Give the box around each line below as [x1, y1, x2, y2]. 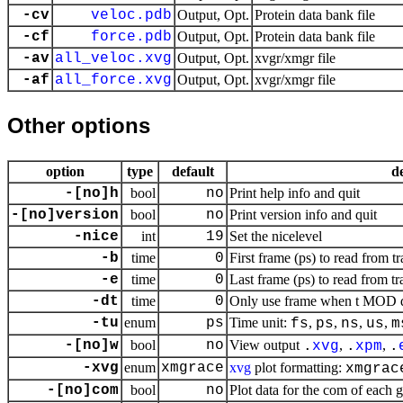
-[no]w [65, 337, 119, 354]
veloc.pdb [91, 7, 172, 23]
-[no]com [47, 382, 119, 399]
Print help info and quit [229, 185, 360, 201]
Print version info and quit [229, 207, 377, 222]
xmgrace [161, 360, 224, 376]
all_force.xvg [55, 72, 172, 88]
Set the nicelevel [229, 228, 322, 244]
